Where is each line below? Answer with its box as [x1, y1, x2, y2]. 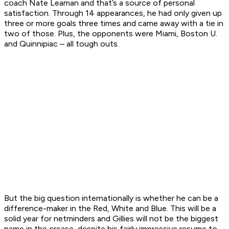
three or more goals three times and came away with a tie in [4, 18, 223, 29]
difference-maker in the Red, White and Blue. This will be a [4, 203, 216, 214]
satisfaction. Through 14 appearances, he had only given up [4, 8, 222, 18]
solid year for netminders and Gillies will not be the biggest [4, 214, 218, 224]
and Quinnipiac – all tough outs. [4, 39, 119, 49]
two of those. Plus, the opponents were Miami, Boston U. [4, 29, 217, 39]
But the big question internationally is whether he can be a [4, 193, 218, 203]
